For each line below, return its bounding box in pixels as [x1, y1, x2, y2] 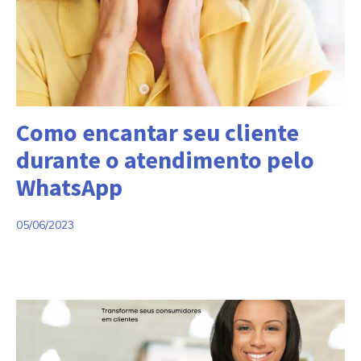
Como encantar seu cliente [16, 116, 299, 147]
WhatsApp [16, 171, 122, 202]
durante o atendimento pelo [16, 143, 314, 175]
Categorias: [15, 107, 81, 124]
